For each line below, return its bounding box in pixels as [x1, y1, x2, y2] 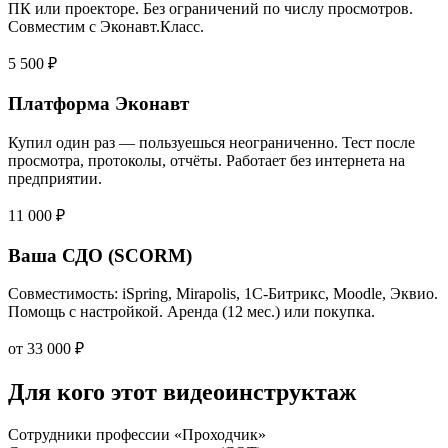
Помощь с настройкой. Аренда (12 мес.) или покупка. [8, 303, 375, 321]
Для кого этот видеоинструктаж [8, 379, 356, 406]
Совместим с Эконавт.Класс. [8, 18, 204, 36]
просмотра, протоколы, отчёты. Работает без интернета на [8, 151, 405, 169]
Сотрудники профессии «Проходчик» [8, 426, 266, 444]
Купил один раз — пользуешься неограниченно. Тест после [8, 133, 415, 151]
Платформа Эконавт [8, 93, 189, 115]
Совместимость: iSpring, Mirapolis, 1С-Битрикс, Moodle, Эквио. [8, 285, 438, 303]
